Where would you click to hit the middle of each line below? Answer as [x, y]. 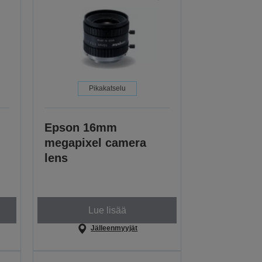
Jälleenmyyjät [114, 228]
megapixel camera [96, 143]
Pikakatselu [107, 89]
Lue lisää [107, 210]
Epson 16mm [81, 128]
